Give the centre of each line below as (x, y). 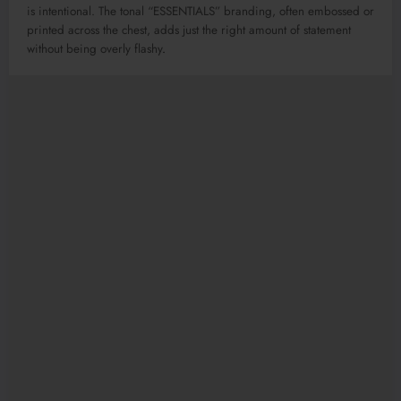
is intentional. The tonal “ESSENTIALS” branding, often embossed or (200, 11)
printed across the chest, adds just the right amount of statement (189, 30)
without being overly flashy (94, 49)
